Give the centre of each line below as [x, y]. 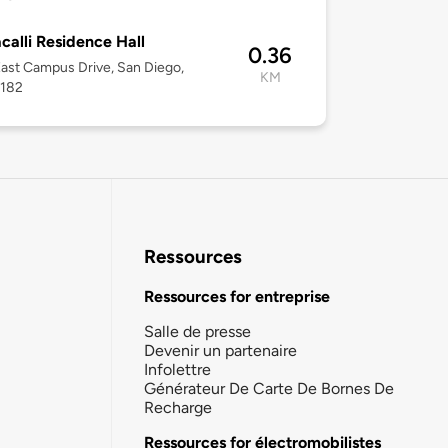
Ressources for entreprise [237, 296]
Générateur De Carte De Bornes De [269, 388]
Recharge [178, 407]
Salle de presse [197, 331]
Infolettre [177, 369]
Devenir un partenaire [220, 350]
